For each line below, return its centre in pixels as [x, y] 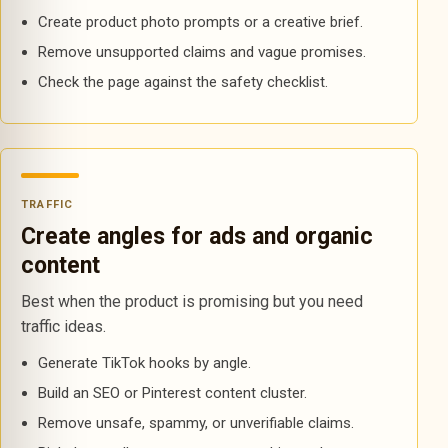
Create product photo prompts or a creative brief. [200, 22]
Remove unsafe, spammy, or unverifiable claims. [195, 423]
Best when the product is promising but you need [192, 301]
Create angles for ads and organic [197, 236]
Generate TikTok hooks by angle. [144, 363]
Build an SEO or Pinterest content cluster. [172, 393]
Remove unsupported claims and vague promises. [201, 52]
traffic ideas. [63, 326]
